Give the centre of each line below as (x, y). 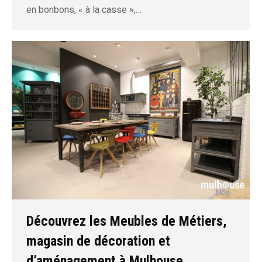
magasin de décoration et (98, 241)
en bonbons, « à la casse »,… (84, 9)
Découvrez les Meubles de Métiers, (127, 221)
